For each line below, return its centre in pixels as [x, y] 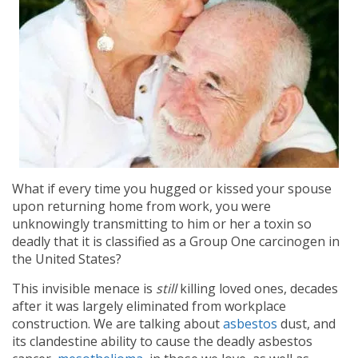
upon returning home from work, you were [141, 206]
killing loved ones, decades [257, 288]
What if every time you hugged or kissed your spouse [172, 189]
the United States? [67, 259]
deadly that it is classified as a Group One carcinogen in [176, 241]
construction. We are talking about [117, 324]
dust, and [306, 324]
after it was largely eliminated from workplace [149, 306]
